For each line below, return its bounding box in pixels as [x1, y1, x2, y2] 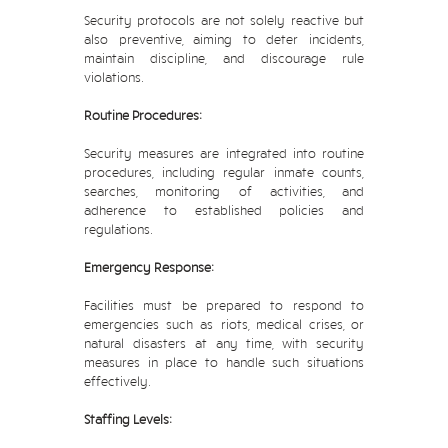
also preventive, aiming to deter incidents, [84, 31, 364, 47]
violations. [84, 69, 144, 85]
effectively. [84, 373, 151, 389]
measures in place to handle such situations [84, 354, 364, 370]
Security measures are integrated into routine [84, 145, 364, 161]
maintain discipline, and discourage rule [84, 50, 364, 66]
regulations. [84, 221, 153, 237]
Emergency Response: [84, 259, 214, 275]
